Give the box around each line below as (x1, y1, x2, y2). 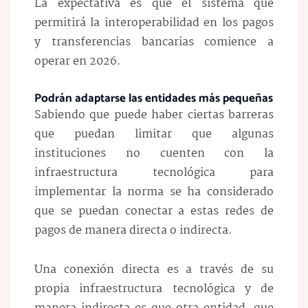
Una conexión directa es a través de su (34, 261, 274, 280)
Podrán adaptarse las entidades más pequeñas (34, 89, 273, 109)
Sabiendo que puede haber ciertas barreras (34, 106, 274, 125)
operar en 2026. (34, 52, 121, 71)
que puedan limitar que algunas (34, 125, 274, 144)
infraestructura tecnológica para (34, 164, 274, 183)
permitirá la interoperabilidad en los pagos (34, 13, 274, 32)
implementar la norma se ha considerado (34, 183, 274, 202)
